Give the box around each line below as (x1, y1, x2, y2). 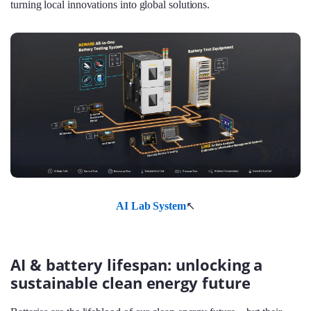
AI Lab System (116, 199, 187, 212)
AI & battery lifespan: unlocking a (10, 255, 263, 276)
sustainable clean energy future (10, 273, 251, 294)
